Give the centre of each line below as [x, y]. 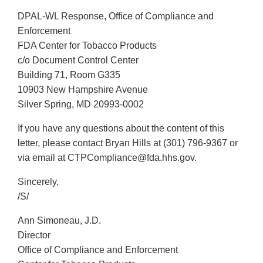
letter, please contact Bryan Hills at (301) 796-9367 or [128, 143]
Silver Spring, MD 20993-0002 [81, 104]
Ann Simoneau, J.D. [59, 221]
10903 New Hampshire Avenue [83, 90]
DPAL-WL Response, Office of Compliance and [116, 16]
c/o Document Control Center [78, 60]
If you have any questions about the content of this [121, 129]
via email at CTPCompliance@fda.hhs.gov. [107, 158]
